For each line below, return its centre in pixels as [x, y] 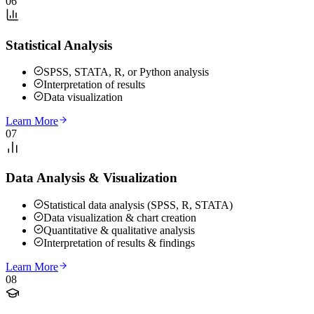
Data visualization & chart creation [120, 217]
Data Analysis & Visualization [91, 178]
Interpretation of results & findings [119, 243]
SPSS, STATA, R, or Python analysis [126, 72]
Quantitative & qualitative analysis [119, 230]
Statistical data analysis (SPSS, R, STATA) [138, 205]
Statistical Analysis [59, 45]
